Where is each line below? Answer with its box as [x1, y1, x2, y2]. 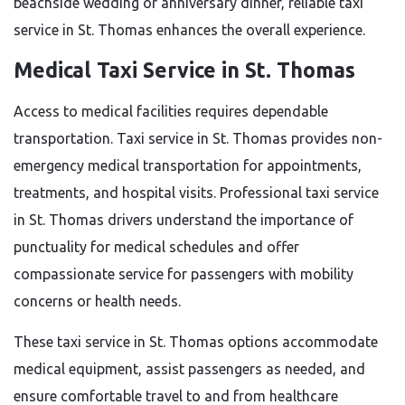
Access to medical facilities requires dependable [14, 103, 328, 119]
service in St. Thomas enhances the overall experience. [14, 22, 365, 38]
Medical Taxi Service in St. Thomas [14, 59, 355, 81]
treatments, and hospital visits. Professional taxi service [14, 184, 379, 201]
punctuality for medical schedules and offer [14, 239, 299, 255]
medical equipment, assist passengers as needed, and [14, 361, 365, 377]
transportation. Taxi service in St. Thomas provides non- [14, 130, 382, 146]
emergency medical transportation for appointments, [14, 157, 362, 174]
